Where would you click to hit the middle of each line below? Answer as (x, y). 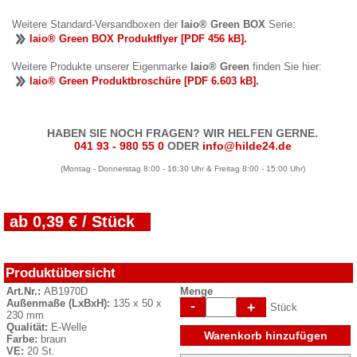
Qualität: (29, 327)
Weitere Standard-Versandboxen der (96, 24)
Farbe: (24, 339)
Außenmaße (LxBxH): (60, 303)
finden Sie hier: (286, 66)
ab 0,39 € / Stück (72, 221)
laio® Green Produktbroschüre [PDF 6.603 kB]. (144, 80)
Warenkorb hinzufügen (265, 335)
